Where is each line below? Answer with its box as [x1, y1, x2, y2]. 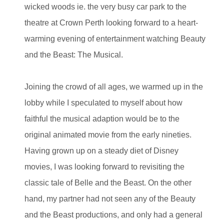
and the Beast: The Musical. [24, 50, 123, 59]
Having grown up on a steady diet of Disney [24, 146, 178, 155]
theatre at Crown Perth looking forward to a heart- [24, 18, 198, 27]
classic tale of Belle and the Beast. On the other [24, 178, 191, 187]
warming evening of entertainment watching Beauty [24, 34, 205, 43]
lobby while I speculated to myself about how [24, 98, 182, 107]
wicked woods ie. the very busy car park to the [24, 2, 186, 11]
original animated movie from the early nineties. [24, 130, 191, 139]
